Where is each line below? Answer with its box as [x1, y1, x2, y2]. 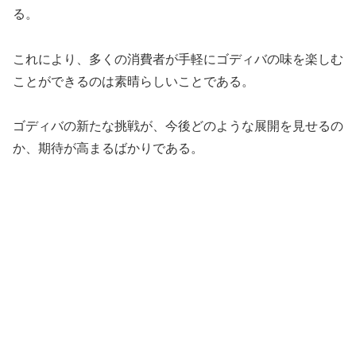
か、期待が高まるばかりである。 [13, 141, 203, 156]
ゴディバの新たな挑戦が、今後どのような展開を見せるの [13, 119, 343, 133]
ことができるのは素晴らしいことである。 [13, 74, 254, 88]
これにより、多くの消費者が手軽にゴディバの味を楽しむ [13, 52, 343, 66]
